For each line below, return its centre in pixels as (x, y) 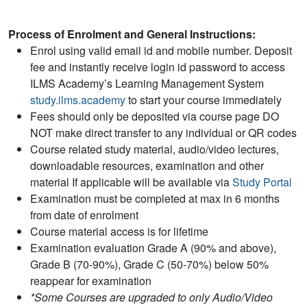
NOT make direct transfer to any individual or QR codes (163, 133)
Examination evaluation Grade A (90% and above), (153, 248)
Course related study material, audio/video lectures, (155, 149)
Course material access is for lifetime (119, 232)
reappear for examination (91, 281)
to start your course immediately (204, 100)
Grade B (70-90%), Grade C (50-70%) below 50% (149, 265)
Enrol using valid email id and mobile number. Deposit (161, 51)
